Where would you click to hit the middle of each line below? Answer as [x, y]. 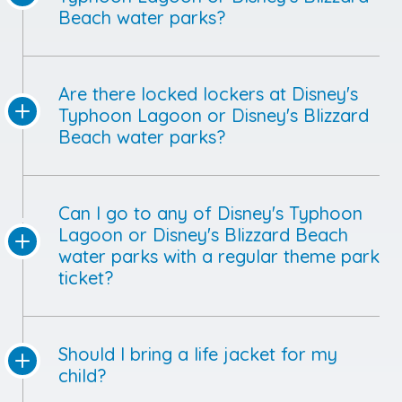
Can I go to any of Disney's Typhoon [210, 214]
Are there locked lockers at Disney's [208, 94]
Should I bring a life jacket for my [198, 354]
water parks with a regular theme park [219, 257]
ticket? [86, 278]
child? [82, 376]
